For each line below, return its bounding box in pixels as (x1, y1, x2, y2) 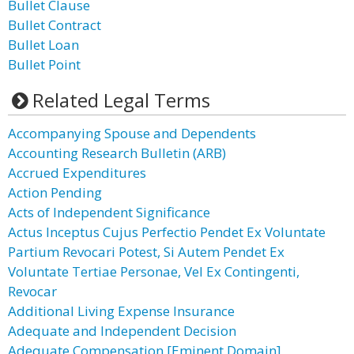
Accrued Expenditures (8, 164, 146, 182)
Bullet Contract (8, 16, 101, 34)
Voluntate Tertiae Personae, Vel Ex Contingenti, (8, 262, 299, 281)
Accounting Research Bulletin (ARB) (8, 144, 226, 162)
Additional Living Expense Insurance (8, 302, 235, 320)
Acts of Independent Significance (8, 203, 210, 221)
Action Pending (8, 183, 102, 201)
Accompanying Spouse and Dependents (8, 124, 256, 142)
